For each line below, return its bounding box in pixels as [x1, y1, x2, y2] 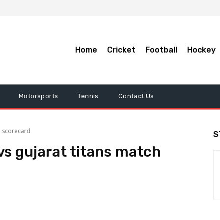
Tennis [78, 92, 99, 100]
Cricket [107, 45, 136, 55]
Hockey [187, 45, 216, 55]
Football [145, 45, 177, 55]
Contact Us [118, 92, 154, 100]
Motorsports [19, 92, 58, 100]
